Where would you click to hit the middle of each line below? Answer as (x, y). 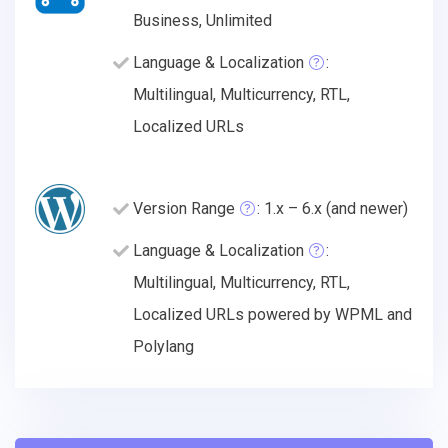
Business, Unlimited (202, 20)
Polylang (163, 346)
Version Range (184, 208)
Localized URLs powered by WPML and (272, 314)
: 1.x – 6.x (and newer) (332, 208)
